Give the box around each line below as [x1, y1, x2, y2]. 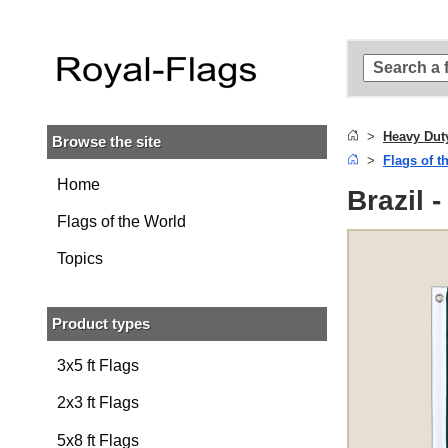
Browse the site [52, 133, 161, 151]
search [69, 107, 117, 124]
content [69, 42, 121, 59]
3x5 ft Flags [56, 357, 139, 375]
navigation [69, 172, 143, 189]
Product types [52, 314, 150, 332]
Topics [56, 250, 103, 268]
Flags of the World [56, 212, 186, 230]
